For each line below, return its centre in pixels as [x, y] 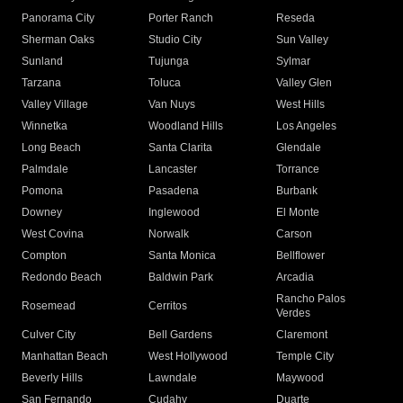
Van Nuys [172, 105]
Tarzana [41, 83]
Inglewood [175, 213]
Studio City [175, 40]
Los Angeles [306, 126]
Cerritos [168, 306]
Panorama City [58, 18]
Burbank [296, 191]
